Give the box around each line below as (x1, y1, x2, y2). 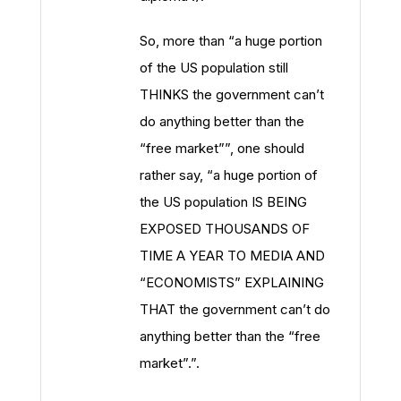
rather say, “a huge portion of (140, 166, 318, 183)
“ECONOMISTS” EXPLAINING (140, 274, 324, 291)
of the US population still (140, 59, 288, 76)
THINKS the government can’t (140, 86, 324, 103)
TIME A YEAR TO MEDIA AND (140, 247, 325, 264)
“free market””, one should (140, 140, 304, 157)
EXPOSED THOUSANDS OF (140, 220, 310, 237)
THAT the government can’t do (140, 301, 330, 318)
